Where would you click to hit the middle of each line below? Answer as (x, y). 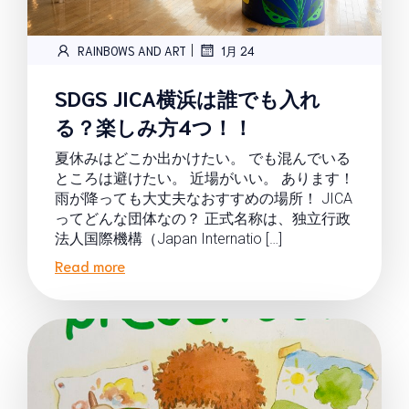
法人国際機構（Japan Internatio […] (168, 239)
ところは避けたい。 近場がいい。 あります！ (204, 178)
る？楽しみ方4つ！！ (154, 126)
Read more (90, 265)
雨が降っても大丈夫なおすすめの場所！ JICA (204, 199)
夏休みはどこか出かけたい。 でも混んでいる (203, 158)
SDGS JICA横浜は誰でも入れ (188, 97)
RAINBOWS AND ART (132, 50)
